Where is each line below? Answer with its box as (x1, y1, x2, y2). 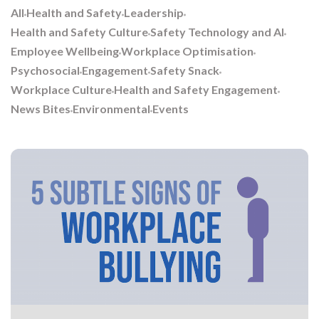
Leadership (124, 6, 184, 20)
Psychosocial (11, 63, 80, 78)
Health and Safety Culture (11, 25, 148, 39)
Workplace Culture (11, 83, 112, 97)
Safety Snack (150, 63, 219, 78)
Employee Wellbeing (11, 44, 119, 58)
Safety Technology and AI (150, 25, 284, 39)
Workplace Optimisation (121, 44, 253, 58)
